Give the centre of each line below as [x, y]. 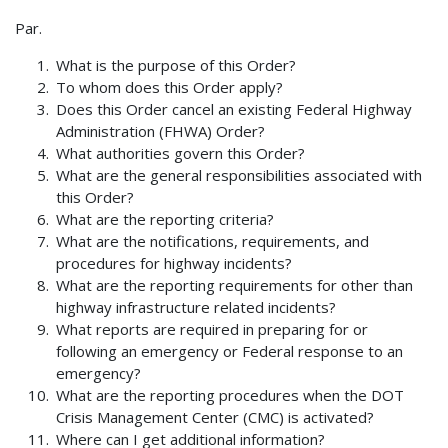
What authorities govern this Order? [181, 153]
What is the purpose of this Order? [176, 65]
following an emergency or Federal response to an [230, 351]
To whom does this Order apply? [170, 87]
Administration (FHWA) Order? [161, 131]
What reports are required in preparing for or [212, 329]
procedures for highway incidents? [174, 263]
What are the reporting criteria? [165, 219]
